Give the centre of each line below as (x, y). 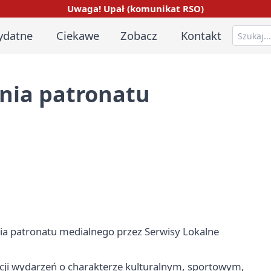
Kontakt (201, 35)
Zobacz (139, 35)
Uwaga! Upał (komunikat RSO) (135, 8)
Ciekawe (77, 35)
